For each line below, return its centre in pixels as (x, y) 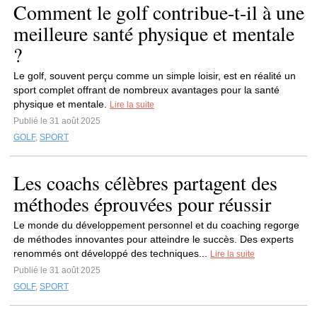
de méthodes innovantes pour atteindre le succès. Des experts (154, 239)
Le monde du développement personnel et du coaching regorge (156, 225)
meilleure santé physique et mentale (154, 33)
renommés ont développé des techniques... (112, 253)
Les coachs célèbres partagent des (145, 183)
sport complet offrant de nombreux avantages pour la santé (146, 90)
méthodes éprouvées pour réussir (142, 204)
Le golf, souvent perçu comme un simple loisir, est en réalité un (155, 76)
